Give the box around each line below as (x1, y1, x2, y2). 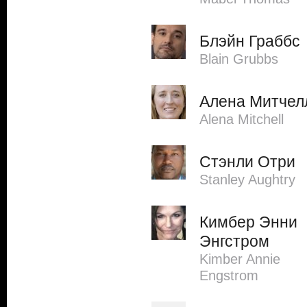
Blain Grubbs (199, 51, 278, 66)
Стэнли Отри (199, 153, 295, 171)
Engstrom (199, 268, 258, 283)
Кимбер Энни (199, 213, 297, 231)
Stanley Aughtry (199, 172, 295, 187)
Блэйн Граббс (199, 32, 300, 50)
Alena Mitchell (199, 112, 284, 127)
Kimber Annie (199, 251, 280, 267)
